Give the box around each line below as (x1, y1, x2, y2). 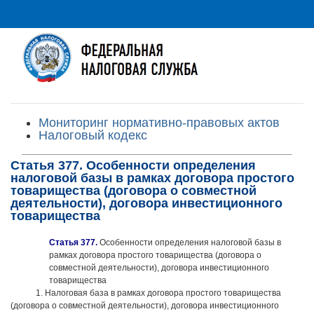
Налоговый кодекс (39, 128, 147, 142)
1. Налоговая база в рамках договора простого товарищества (36, 288, 281, 298)
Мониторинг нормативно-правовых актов (39, 116, 280, 130)
